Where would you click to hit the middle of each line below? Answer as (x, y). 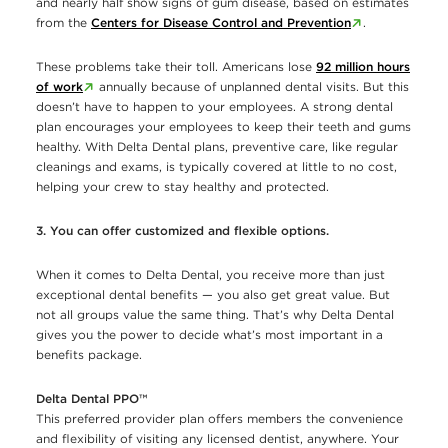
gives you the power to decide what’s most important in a (209, 335)
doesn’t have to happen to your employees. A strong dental (214, 107)
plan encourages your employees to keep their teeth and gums (223, 127)
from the (63, 23)
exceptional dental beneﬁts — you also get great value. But (213, 295)
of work (59, 87)
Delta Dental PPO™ (91, 399)
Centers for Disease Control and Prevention (221, 23)
